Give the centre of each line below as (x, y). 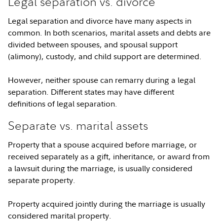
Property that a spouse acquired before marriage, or (103, 145)
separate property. (44, 180)
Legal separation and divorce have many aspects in (100, 21)
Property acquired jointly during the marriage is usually (107, 204)
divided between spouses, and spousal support (93, 44)
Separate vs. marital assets (78, 125)
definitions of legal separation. (64, 104)
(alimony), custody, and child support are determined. (107, 56)
